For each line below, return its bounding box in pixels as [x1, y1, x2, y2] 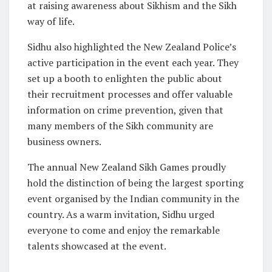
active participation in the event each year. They [27, 55, 239, 69]
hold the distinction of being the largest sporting [27, 175, 243, 189]
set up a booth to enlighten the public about [27, 71, 222, 85]
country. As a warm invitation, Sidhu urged [27, 207, 214, 221]
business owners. [27, 134, 101, 148]
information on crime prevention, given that [27, 103, 223, 117]
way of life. [27, 14, 75, 28]
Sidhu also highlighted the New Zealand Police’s [27, 39, 236, 53]
